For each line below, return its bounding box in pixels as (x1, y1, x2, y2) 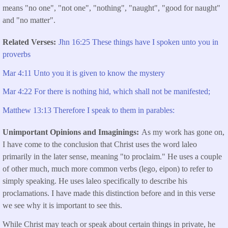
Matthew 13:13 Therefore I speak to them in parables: (3, 106, 175, 115)
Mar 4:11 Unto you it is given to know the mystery (3, 68, 165, 77)
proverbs (3, 49, 31, 59)
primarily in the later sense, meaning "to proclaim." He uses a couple (3, 152, 222, 161)
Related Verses (3, 37, 53, 46)
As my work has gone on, (141, 128, 224, 137)
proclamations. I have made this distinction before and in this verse (3, 189, 215, 198)
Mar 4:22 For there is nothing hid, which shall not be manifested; (3, 87, 210, 96)
